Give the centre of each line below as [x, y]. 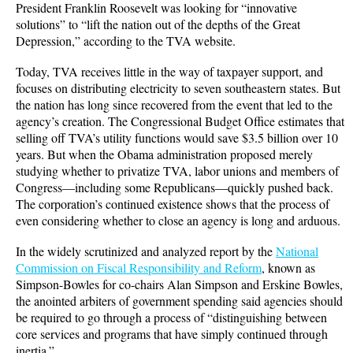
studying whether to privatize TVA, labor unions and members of [177, 170]
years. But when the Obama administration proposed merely [164, 154]
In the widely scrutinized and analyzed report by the [146, 251]
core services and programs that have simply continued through [172, 333]
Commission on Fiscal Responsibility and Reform [139, 267]
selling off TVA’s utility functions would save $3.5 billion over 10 [177, 137]
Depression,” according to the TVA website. [128, 40]
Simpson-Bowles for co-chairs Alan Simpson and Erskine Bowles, [179, 284]
